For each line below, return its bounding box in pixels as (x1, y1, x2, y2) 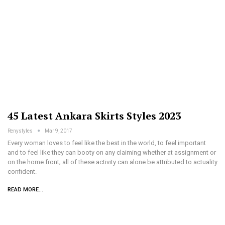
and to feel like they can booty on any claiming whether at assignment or (8, 148, 216, 156)
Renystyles (8, 128, 34, 134)
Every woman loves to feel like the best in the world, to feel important (8, 139, 206, 147)
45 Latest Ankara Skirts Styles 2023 (8, 108, 181, 123)
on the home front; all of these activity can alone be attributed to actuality (8, 158, 217, 166)
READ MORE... (8, 186, 43, 193)
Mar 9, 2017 (45, 128, 72, 134)
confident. (8, 167, 37, 175)
